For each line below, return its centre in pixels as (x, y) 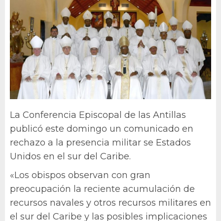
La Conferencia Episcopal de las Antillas (98, 115)
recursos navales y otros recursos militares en (110, 203)
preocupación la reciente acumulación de (102, 189)
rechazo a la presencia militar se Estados (100, 142)
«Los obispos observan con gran (80, 175)
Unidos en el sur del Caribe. (70, 156)
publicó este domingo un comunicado (95, 129)
